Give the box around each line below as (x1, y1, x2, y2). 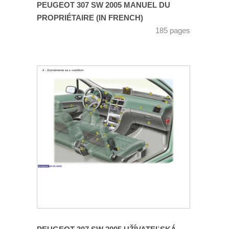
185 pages (155, 27, 190, 35)
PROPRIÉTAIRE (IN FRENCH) (37, 14, 143, 22)
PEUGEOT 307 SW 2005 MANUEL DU (37, 1, 170, 10)
